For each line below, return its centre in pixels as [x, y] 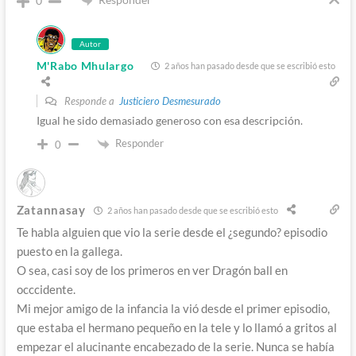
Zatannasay [51, 210]
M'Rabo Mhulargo [85, 66]
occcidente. [46, 290]
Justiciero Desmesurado [170, 101]
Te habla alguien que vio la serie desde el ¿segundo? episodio [172, 232]
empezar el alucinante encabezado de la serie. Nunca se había [175, 347]
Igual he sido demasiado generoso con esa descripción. [169, 121]
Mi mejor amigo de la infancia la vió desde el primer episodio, [173, 309]
